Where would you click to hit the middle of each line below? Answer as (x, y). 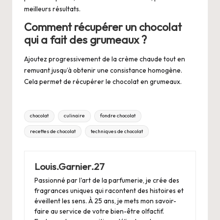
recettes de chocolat (53, 131)
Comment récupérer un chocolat (103, 27)
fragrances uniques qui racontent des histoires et (109, 191)
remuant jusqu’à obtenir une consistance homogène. (103, 70)
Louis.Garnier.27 (69, 167)
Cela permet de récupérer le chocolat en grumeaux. (103, 81)
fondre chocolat (118, 116)
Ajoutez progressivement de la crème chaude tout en (105, 59)
